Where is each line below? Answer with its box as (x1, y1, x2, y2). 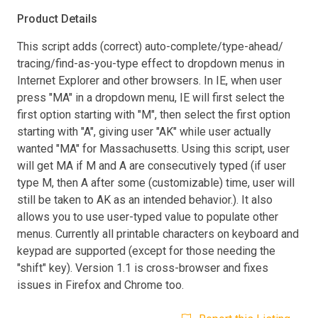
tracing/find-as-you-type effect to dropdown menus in (17, 56, 285, 70)
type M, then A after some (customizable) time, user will (17, 175, 295, 190)
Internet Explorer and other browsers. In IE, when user (17, 73, 282, 87)
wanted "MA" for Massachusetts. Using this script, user (17, 141, 290, 155)
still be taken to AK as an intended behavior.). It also (17, 192, 273, 207)
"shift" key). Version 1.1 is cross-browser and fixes (17, 261, 268, 275)
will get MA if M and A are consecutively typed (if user (17, 158, 286, 172)
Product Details (17, 11, 97, 26)
